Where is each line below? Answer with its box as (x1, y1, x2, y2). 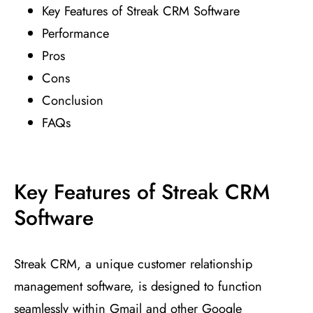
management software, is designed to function (14, 277, 262, 296)
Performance (42, 24, 109, 43)
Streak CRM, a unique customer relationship (14, 254, 252, 274)
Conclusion (42, 91, 103, 110)
